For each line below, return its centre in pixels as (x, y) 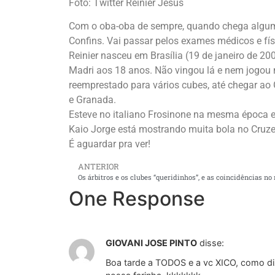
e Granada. (92, 100)
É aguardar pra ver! (110, 144)
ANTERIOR (99, 166)
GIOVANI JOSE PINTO (151, 242)
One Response (137, 198)
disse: (212, 242)
